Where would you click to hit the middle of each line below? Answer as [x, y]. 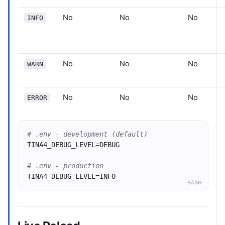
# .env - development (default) [87, 134]
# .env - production [65, 166]
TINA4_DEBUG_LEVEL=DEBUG [73, 145]
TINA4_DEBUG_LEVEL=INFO [71, 176]
